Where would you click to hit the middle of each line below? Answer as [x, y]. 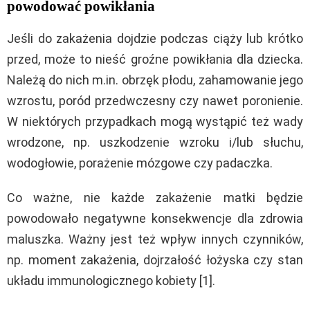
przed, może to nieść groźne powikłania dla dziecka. [155, 59]
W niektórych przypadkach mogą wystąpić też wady [155, 121]
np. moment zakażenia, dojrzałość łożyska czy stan [155, 259]
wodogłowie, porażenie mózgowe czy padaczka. [140, 163]
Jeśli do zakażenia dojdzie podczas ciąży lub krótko [155, 38]
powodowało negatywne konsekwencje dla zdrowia [155, 218]
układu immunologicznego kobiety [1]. [111, 280]
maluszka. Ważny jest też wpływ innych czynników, [155, 239]
